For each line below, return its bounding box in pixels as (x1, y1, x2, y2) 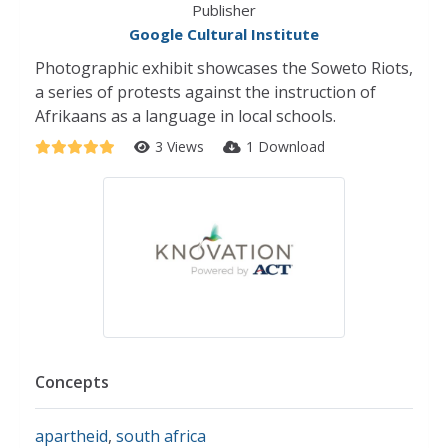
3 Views (155, 137, 208, 156)
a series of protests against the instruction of (35, 81, 376, 103)
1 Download (246, 137, 325, 156)
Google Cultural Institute (129, 24, 319, 44)
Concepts (35, 370, 109, 393)
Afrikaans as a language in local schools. (35, 105, 336, 127)
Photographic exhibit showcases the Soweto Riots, (35, 57, 413, 79)
